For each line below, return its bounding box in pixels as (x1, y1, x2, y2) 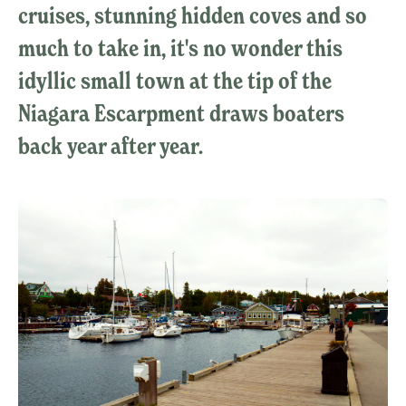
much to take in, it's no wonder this (18, 34, 343, 63)
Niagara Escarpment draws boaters (18, 99, 344, 129)
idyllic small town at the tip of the (18, 66, 332, 96)
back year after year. (18, 131, 203, 161)
